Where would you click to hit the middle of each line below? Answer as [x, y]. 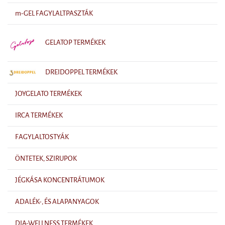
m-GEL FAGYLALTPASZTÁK [54, 14]
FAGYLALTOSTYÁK [42, 137]
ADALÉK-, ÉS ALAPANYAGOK [57, 201]
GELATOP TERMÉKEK [75, 43]
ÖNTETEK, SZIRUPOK [46, 158]
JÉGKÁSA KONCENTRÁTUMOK [60, 180]
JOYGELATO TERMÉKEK [48, 93]
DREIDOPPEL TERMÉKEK [81, 72]
